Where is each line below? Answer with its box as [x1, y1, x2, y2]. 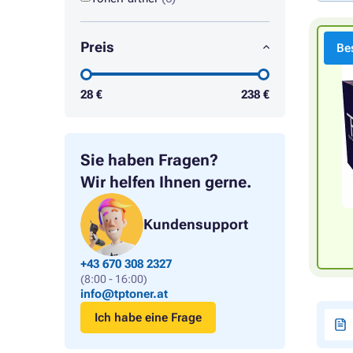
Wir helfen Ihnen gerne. [80, 173, 251, 191]
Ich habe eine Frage [95, 310, 202, 325]
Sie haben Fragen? [80, 150, 218, 169]
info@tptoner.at [80, 287, 168, 301]
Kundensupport [143, 216, 248, 232]
